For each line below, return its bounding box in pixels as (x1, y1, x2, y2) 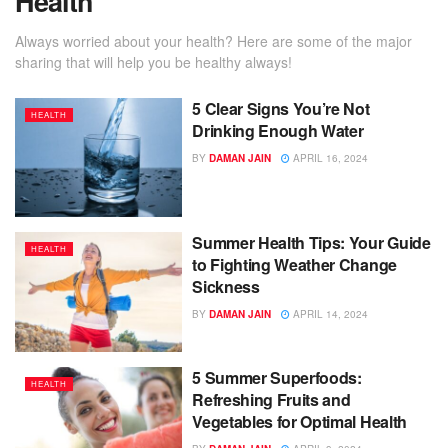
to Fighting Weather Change (192, 253, 397, 277)
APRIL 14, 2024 (290, 307, 369, 322)
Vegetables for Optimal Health (192, 409, 407, 433)
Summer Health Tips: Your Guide (192, 231, 431, 255)
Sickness (192, 275, 260, 299)
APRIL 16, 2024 (290, 150, 369, 165)
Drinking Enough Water (192, 118, 364, 142)
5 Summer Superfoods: (192, 365, 362, 389)
